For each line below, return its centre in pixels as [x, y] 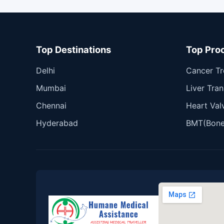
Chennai [51, 105]
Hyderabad [57, 123]
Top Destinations [73, 49]
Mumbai [51, 88]
